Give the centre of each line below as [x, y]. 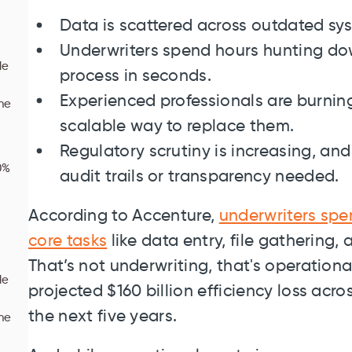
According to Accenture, [124, 216]
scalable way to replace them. [177, 127]
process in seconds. [136, 77]
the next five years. [103, 317]
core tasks [68, 242]
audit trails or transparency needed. [200, 177]
